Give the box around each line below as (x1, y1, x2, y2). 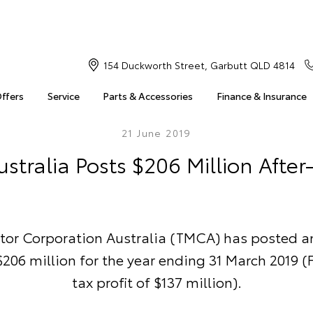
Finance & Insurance (216, 89, 307, 103)
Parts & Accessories (103, 89, 194, 103)
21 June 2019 (122, 126, 191, 140)
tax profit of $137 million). (71, 272, 242, 291)
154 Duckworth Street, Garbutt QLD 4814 (103, 58, 295, 72)
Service (47, 89, 80, 103)
